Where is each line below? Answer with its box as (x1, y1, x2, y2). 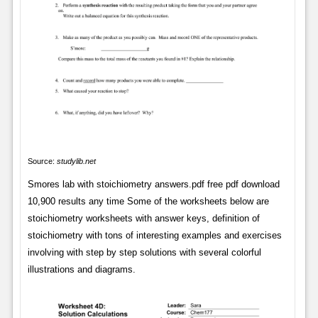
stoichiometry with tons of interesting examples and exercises (27, 229, 282, 241)
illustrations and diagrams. (27, 263, 136, 275)
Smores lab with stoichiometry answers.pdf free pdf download (27, 178, 280, 190)
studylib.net (56, 156, 96, 165)
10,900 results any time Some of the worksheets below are (27, 195, 269, 207)
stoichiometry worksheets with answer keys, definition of (27, 212, 260, 224)
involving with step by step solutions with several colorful (27, 246, 261, 258)
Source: (27, 156, 57, 165)
